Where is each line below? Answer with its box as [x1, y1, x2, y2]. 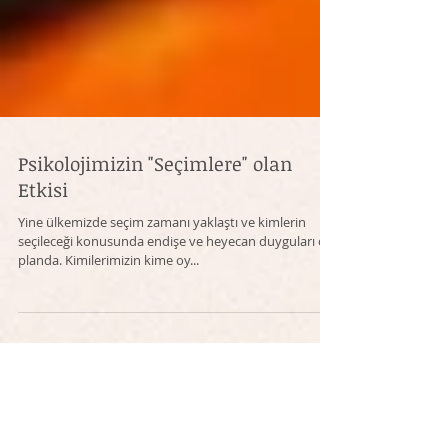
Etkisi [18, 217, 68, 243]
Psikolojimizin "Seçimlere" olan [18, 191, 292, 217]
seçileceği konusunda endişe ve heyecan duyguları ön [18, 272, 334, 290]
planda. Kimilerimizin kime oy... [18, 291, 199, 309]
